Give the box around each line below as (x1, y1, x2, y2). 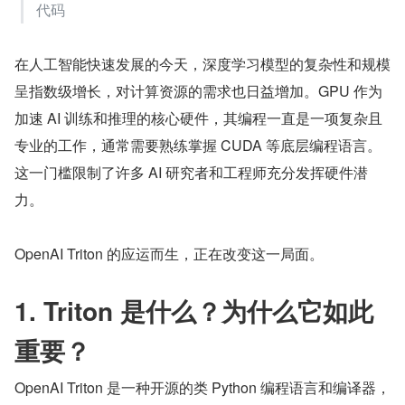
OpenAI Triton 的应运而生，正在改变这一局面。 (14, 243, 324, 264)
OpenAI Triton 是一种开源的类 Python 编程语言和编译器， (14, 377, 391, 398)
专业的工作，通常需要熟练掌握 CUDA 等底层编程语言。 (14, 135, 381, 155)
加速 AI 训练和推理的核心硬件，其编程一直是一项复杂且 (14, 108, 382, 128)
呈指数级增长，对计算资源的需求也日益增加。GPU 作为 (14, 80, 382, 101)
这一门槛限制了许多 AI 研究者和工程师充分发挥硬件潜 (14, 162, 368, 183)
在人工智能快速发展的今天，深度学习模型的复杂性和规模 (14, 53, 391, 74)
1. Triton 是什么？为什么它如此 (14, 292, 373, 329)
